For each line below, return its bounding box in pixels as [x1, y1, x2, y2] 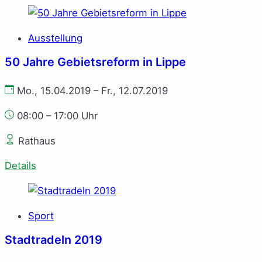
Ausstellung [28, 32, 82, 44]
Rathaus [15, 135, 56, 147]
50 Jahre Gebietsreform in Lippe [5, 54, 186, 69]
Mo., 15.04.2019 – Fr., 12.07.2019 [14, 84, 168, 96]
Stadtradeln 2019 [5, 232, 102, 247]
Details [5, 160, 36, 172]
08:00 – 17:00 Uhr [17, 109, 98, 122]
